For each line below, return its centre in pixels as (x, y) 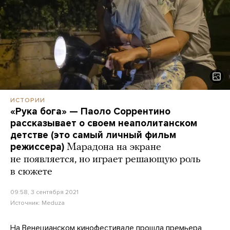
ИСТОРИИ (28, 100)
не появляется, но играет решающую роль (106, 160)
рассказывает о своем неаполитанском (104, 123)
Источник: (26, 203)
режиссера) (37, 147)
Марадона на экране (114, 148)
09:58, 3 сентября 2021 (44, 192)
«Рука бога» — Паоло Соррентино (90, 112)
